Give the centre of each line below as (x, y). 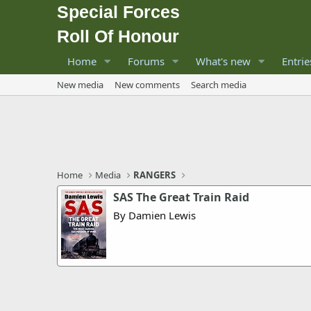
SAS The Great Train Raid (181, 197)
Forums (146, 61)
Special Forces (118, 12)
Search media (219, 85)
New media (80, 85)
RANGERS (155, 175)
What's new (223, 61)
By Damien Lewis (154, 215)
